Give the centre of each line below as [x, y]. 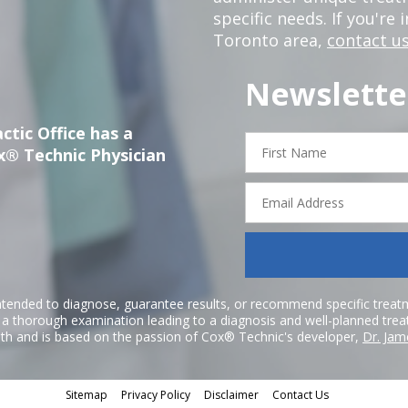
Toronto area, [270, 40]
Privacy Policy [155, 395]
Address [276, 204]
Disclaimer [231, 395]
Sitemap [86, 395]
